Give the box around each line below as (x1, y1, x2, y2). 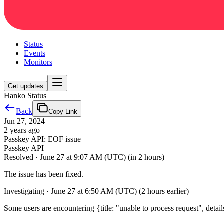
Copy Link (48, 108, 77, 115)
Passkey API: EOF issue (4, 135, 81, 143)
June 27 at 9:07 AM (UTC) (40, 153, 126, 161)
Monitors (24, 58, 52, 66)
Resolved (4, 153, 33, 161)
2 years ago (4, 126, 40, 134)
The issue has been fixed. (4, 170, 83, 178)
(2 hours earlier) (139, 187, 189, 195)
